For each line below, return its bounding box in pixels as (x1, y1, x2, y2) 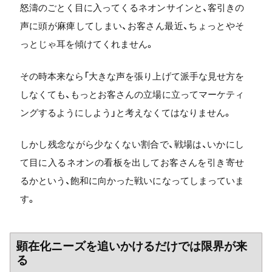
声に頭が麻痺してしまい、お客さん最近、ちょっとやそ (19, 21, 244, 31)
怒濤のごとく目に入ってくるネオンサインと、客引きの (19, 2, 244, 13)
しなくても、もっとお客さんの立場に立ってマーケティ (19, 89, 244, 100)
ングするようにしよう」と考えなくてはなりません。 (19, 107, 232, 118)
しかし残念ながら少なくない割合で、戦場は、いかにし (19, 139, 244, 149)
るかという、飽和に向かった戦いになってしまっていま (19, 175, 244, 186)
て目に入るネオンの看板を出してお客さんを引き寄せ (19, 157, 244, 168)
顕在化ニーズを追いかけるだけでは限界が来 (16, 240, 247, 253)
